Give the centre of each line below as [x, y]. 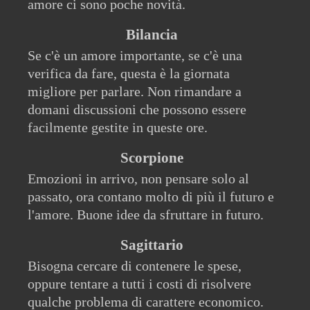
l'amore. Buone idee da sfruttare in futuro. [146, 215]
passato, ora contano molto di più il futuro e [151, 197]
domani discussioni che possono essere [137, 110]
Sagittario [152, 245]
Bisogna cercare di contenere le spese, [135, 266]
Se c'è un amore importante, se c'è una [135, 56]
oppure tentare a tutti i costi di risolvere [139, 284]
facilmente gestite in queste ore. [118, 128]
